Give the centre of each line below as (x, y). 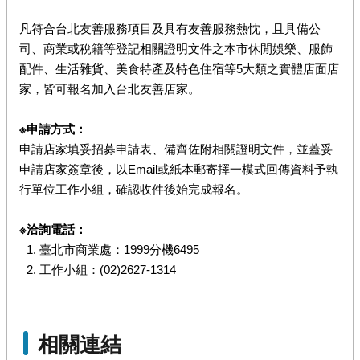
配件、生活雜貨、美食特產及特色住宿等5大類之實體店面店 (179, 69)
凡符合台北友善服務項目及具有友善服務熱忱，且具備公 (170, 29)
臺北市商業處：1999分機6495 (119, 250)
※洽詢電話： (53, 230)
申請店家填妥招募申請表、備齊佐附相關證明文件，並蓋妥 (176, 149)
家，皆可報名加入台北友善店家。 (110, 89)
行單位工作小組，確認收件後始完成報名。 (134, 190)
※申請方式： (53, 129)
